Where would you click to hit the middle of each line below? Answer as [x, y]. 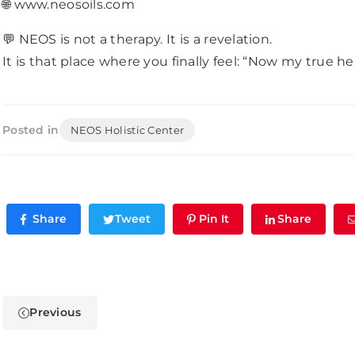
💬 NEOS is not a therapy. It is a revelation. [137, 40]
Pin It [214, 219]
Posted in [31, 130]
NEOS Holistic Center [127, 130]
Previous [55, 313]
